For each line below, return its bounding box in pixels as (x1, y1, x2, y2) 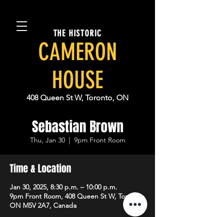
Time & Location (10, 161, 71, 176)
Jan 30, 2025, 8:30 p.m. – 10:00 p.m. (10, 183, 117, 191)
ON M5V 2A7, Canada (10, 201, 77, 210)
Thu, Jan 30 (30, 136, 65, 144)
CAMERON (38, 38, 117, 66)
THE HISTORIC (53, 28, 102, 39)
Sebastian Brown (31, 117, 124, 137)
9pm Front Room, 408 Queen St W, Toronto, (10, 192, 143, 201)
